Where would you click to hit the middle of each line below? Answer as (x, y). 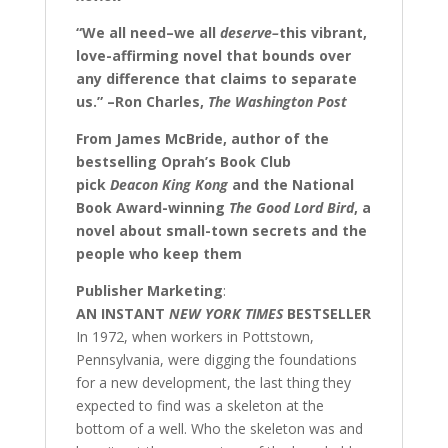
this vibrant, (322, 33)
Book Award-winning (152, 208)
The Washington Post (277, 102)
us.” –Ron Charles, (141, 102)
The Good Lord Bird (291, 208)
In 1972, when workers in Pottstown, (194, 337)
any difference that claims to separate (216, 79)
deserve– (249, 33)
